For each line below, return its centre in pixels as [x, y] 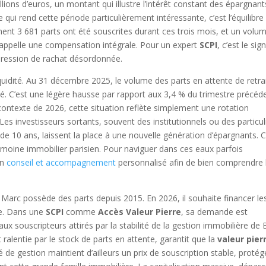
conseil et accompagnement [61, 163]
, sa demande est [215, 212]
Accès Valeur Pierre [140, 212]
